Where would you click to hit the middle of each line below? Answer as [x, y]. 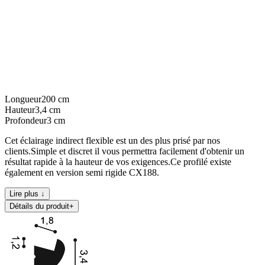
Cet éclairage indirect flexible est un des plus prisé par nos [112, 140]
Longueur [23, 99]
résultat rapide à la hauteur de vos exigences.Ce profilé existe [118, 161]
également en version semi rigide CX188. [82, 172]
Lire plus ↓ [27, 193]
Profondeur [26, 120]
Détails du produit [39, 206]
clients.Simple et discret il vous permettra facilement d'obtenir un [125, 151]
